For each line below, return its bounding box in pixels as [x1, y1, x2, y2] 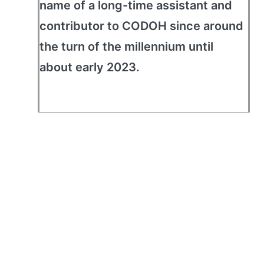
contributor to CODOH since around [39, 19, 243, 33]
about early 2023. [39, 60, 140, 74]
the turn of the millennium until [39, 39, 213, 54]
